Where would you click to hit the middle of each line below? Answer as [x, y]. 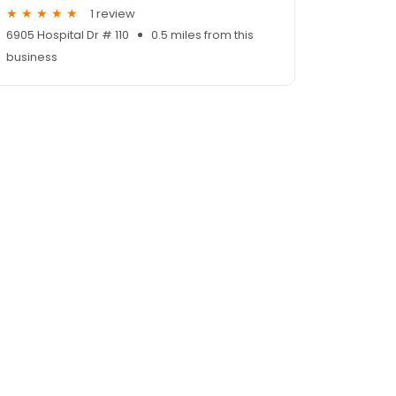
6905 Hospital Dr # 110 [68, 35]
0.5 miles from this [202, 35]
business [32, 57]
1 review [113, 13]
